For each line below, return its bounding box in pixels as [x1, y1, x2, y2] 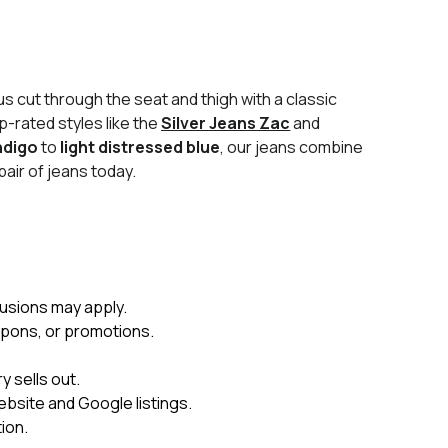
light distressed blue [60, 136, 221, 158]
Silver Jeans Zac [161, 112, 291, 134]
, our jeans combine [220, 136, 364, 158]
